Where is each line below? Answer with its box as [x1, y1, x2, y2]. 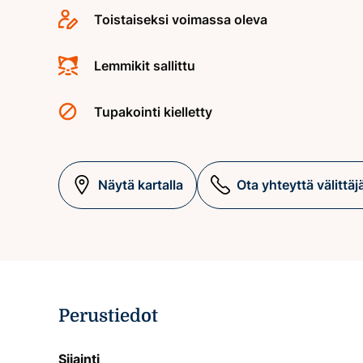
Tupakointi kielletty [94, 103, 212, 120]
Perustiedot [58, 305, 158, 326]
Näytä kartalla [98, 176, 183, 193]
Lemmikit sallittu [94, 57, 195, 74]
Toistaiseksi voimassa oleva [94, 11, 267, 28]
